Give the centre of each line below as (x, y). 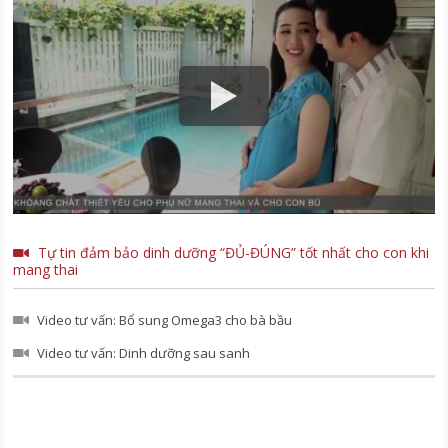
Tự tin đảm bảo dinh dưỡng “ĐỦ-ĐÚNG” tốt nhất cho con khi (234, 252)
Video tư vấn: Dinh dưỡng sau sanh (144, 352)
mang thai (46, 269)
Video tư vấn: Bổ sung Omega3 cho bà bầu (165, 319)
